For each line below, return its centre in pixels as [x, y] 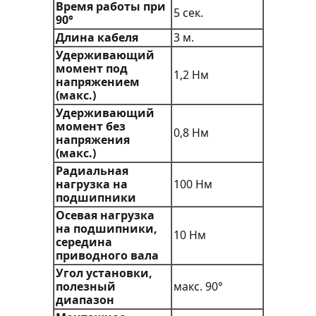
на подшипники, [106, 229]
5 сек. [188, 13]
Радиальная [92, 171]
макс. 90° [198, 287]
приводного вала [107, 256]
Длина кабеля [97, 38]
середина [84, 242]
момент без [90, 127]
